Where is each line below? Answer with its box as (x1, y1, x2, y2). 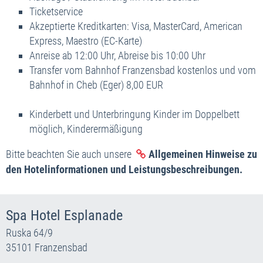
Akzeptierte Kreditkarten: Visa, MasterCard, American (29, 19, 242, 32)
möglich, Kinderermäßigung (29, 122, 143, 135)
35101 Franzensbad (6, 241, 87, 254)
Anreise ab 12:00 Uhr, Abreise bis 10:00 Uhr (29, 49, 205, 62)
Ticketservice (29, 5, 83, 18)
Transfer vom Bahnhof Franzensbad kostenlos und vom (29, 63, 256, 76)
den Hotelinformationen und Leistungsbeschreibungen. (6, 163, 242, 176)
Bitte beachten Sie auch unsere (6, 147, 134, 160)
